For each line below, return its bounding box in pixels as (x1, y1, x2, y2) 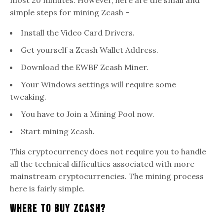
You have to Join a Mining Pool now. (21, 109, 154, 119)
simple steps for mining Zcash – (10, 7, 130, 17)
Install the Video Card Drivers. (21, 27, 135, 37)
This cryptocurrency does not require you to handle (10, 146, 207, 156)
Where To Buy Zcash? (10, 202, 106, 216)
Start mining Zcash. (21, 126, 95, 136)
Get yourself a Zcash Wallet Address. (21, 44, 158, 55)
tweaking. (10, 91, 46, 102)
